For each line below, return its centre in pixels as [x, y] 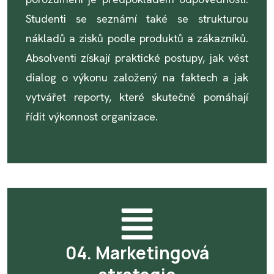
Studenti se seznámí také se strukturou [137, 19]
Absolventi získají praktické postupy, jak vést [137, 58]
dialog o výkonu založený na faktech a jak [137, 77]
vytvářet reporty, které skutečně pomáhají [137, 97]
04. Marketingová [137, 253]
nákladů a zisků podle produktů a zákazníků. [137, 38]
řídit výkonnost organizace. [92, 117]
